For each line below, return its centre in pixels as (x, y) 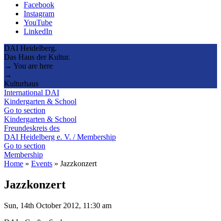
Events (42, 163)
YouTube (38, 22)
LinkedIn (38, 31)
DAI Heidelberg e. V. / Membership (60, 137)
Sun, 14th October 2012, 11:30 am (58, 205)
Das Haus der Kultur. (37, 57)
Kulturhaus (21, 83)
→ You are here (28, 66)
